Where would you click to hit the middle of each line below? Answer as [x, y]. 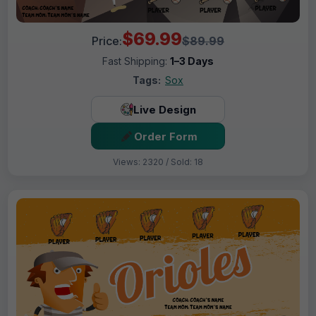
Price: [107, 41]
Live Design [164, 109]
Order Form [165, 136]
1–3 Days [192, 61]
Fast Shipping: [136, 61]
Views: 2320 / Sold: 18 [158, 162]
